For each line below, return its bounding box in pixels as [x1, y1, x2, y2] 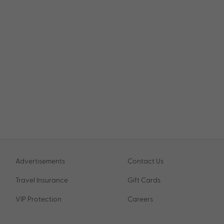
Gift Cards [127, 175, 161, 184]
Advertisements [15, 156, 65, 165]
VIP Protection [15, 194, 62, 203]
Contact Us [127, 156, 164, 165]
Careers [127, 194, 153, 203]
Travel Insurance [15, 175, 68, 184]
